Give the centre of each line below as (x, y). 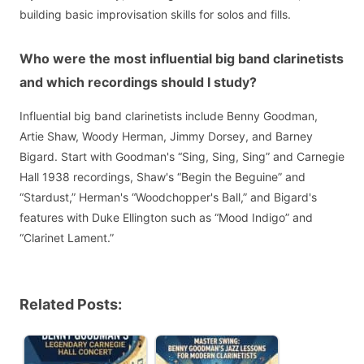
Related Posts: (71, 305)
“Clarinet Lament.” (67, 238)
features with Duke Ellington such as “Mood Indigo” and (166, 218)
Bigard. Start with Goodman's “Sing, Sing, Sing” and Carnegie (182, 157)
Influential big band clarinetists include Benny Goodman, (169, 116)
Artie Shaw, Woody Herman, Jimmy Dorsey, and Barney (166, 136)
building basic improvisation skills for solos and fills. (155, 15)
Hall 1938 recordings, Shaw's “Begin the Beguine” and (162, 177)
